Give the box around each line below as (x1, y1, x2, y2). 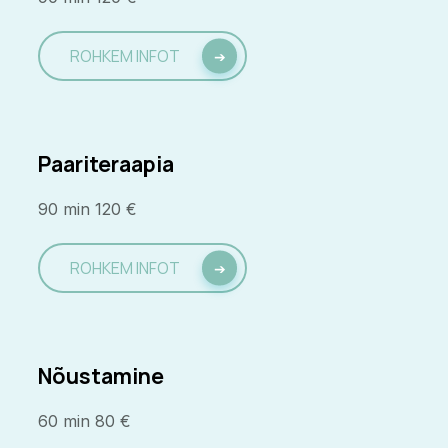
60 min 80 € (38, 411, 132, 432)
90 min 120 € (38, 199, 138, 220)
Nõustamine (38, 361, 165, 391)
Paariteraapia (38, 149, 175, 179)
